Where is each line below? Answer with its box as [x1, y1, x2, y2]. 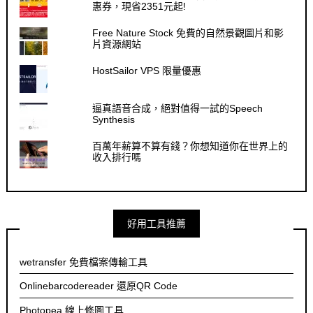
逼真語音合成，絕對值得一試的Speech [92, 103, 263, 115]
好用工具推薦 [127, 218, 186, 230]
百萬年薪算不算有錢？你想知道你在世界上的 [92, 140, 289, 152]
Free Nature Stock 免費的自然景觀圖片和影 [92, 27, 284, 39]
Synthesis [92, 114, 136, 126]
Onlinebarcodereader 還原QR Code [20, 280, 178, 292]
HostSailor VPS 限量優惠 [92, 65, 202, 77]
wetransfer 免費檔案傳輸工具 [20, 256, 148, 268]
